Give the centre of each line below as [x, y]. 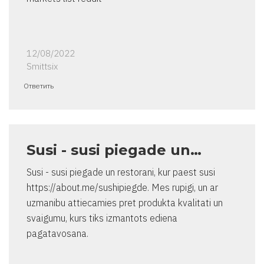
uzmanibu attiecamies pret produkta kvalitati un [125, 203]
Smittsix [42, 67]
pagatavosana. [57, 234]
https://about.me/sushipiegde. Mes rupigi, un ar [122, 188]
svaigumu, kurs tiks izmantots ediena [102, 218]
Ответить [39, 86]
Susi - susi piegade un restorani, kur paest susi [121, 172]
